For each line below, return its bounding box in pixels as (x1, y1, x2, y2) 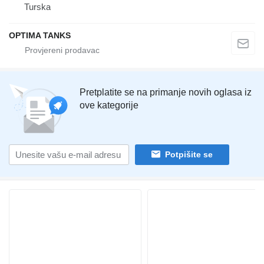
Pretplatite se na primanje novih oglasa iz (80, 87, 252, 97)
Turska (24, 1, 51, 12)
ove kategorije (80, 100, 138, 110)
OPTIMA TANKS (9, 30, 71, 40)
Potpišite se (165, 150, 213, 160)
